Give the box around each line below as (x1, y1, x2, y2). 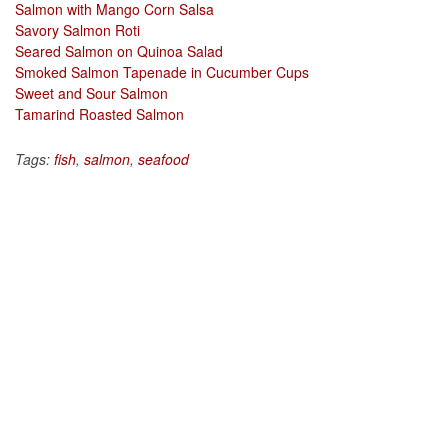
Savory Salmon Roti (15, 19, 140, 40)
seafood (138, 148, 189, 169)
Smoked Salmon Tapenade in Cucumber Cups (15, 61, 309, 82)
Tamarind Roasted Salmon (15, 103, 184, 124)
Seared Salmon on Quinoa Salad (15, 40, 223, 61)
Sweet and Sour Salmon (15, 82, 168, 103)
